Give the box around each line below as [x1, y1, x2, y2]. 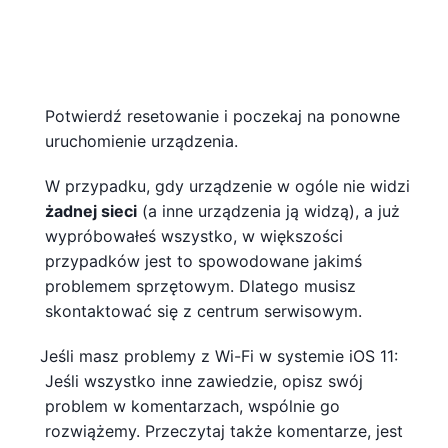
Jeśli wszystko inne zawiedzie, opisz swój [45, 370, 363, 391]
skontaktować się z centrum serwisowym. [45, 300, 362, 321]
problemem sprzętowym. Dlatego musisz [45, 275, 356, 296]
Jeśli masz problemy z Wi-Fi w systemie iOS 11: [40, 345, 398, 366]
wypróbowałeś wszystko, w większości [45, 225, 343, 246]
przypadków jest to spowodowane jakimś [45, 250, 362, 271]
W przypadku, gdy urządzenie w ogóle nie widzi [45, 175, 410, 196]
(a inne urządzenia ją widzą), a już [137, 200, 400, 221]
